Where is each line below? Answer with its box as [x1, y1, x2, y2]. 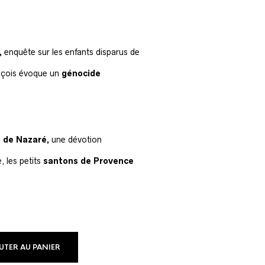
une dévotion [51, 135, 102, 144]
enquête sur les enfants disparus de [4, 47, 140, 57]
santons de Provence [43, 156, 134, 166]
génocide [61, 69, 103, 78]
